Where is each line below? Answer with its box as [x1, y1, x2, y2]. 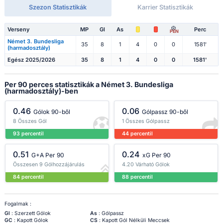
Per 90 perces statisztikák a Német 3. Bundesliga [4, 80, 173, 89]
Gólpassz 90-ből [142, 108, 189, 116]
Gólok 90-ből [33, 108, 71, 116]
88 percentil [122, 174, 153, 181]
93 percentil [13, 130, 44, 137]
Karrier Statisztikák [137, 3, 193, 11]
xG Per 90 [142, 151, 171, 159]
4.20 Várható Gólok [122, 161, 170, 168]
